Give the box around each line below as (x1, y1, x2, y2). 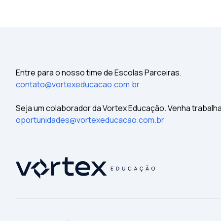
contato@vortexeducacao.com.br (16, 78, 140, 90)
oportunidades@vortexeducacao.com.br (16, 114, 164, 125)
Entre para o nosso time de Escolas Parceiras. (16, 67, 182, 78)
